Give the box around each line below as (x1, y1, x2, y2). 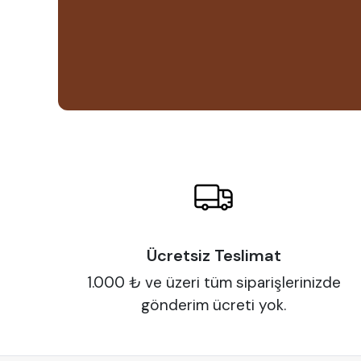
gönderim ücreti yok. (141, 295, 287, 316)
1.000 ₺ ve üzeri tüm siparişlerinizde (86, 272, 341, 293)
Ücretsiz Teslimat (146, 245, 281, 267)
